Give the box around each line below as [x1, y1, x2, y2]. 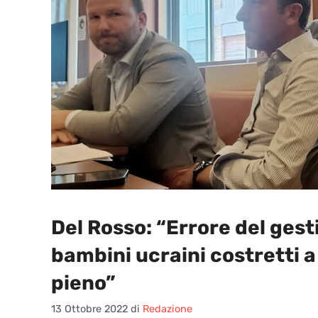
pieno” [51, 270, 116, 295]
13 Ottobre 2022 [51, 302, 128, 316]
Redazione [143, 302, 192, 316]
